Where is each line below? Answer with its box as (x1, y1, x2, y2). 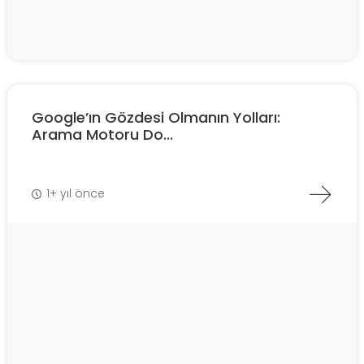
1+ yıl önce (46, 185, 105, 202)
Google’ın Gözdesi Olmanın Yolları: (32, 106, 280, 128)
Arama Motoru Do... (32, 123, 173, 145)
